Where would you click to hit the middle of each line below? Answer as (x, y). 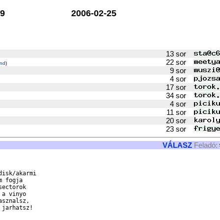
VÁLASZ (177, 145)
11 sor (179, 112)
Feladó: (206, 145)
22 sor (179, 62)
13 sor (179, 54)
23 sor (179, 129)
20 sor (179, 121)
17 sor (179, 87)
